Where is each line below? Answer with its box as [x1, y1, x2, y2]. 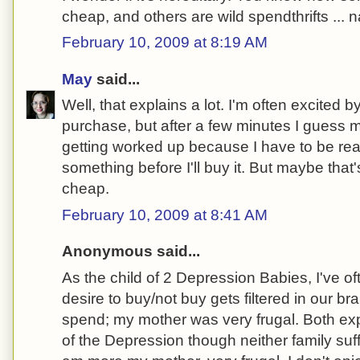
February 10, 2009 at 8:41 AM [62, 206, 268, 223]
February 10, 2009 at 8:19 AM [62, 34, 268, 51]
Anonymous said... [62, 243, 200, 260]
